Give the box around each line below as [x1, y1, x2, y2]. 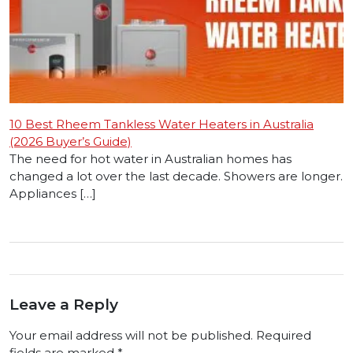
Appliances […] [9, 186, 96, 202]
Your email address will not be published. [9, 328, 253, 344]
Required [256, 328, 311, 344]
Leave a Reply [9, 295, 118, 314]
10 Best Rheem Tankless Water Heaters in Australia [9, 117, 314, 132]
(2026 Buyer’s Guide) [9, 134, 132, 150]
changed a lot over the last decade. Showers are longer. [9, 169, 343, 184]
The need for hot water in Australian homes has [9, 151, 292, 167]
